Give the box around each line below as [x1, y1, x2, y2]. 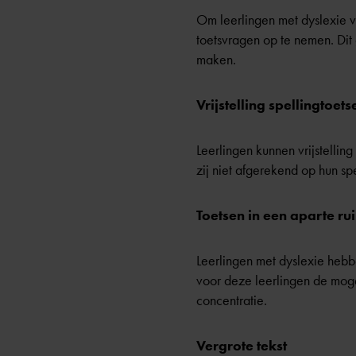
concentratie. [196, 292, 267, 309]
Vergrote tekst [196, 337, 287, 354]
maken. [196, 51, 236, 68]
